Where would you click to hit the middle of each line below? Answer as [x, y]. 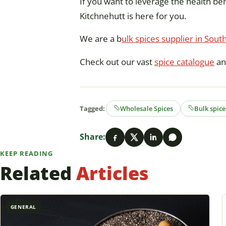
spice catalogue [184, 62]
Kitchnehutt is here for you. [133, 16]
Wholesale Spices [147, 108]
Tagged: [92, 108]
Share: [93, 137]
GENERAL [23, 207]
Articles [112, 173]
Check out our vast [117, 62]
